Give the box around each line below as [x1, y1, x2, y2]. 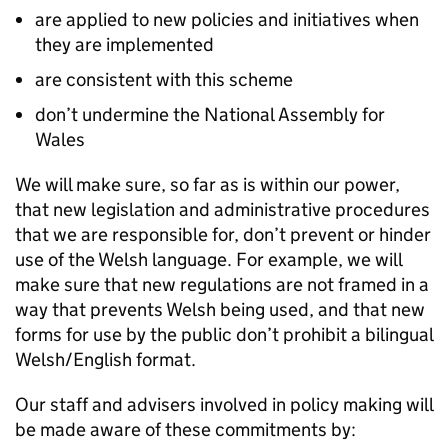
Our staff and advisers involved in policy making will [15, 393, 433, 416]
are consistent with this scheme [35, 68, 293, 91]
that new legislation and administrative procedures [15, 198, 430, 221]
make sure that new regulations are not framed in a [15, 273, 429, 296]
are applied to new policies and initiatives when [35, 8, 419, 31]
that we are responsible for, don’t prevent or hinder [15, 223, 431, 246]
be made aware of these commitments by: [15, 418, 356, 441]
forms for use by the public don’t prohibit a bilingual [15, 323, 433, 346]
